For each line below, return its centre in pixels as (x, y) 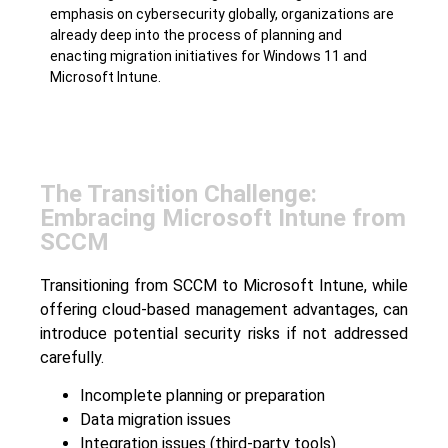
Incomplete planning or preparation (202, 396)
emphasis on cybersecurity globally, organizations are (222, 13)
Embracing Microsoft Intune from (223, 217)
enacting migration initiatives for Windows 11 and (208, 55)
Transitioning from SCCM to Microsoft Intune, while (224, 285)
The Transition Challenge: (178, 193)
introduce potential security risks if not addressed (224, 333)
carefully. (72, 357)
